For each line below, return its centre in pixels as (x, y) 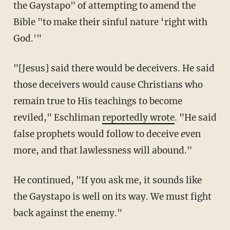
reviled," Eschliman (57, 117)
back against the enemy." (68, 213)
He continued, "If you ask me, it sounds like (107, 180)
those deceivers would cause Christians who (108, 84)
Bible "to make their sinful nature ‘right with (110, 22)
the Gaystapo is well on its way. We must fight (112, 196)
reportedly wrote (138, 117)
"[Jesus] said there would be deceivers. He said (114, 68)
